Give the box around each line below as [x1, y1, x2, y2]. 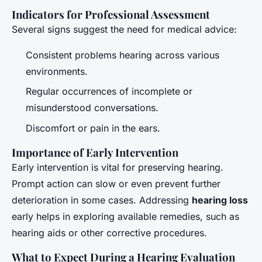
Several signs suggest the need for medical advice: [12, 23, 237, 35]
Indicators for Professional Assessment [12, 6, 210, 22]
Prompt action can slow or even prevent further [12, 177, 220, 189]
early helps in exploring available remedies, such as [12, 210, 239, 222]
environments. [26, 65, 88, 77]
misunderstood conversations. [26, 102, 158, 114]
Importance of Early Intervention [12, 144, 178, 160]
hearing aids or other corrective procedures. [12, 226, 207, 239]
